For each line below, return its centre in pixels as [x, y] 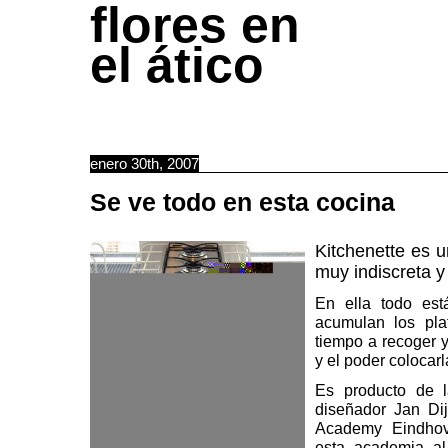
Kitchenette [360, 251]
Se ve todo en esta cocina [242, 202]
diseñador [354, 409]
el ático [177, 65]
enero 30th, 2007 [144, 163]
